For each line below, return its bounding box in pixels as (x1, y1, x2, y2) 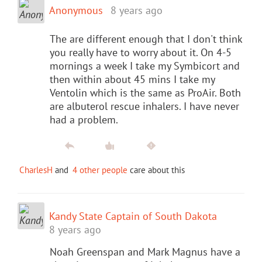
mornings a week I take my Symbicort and (50, 58, 240, 73)
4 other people (73, 164, 127, 175)
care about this (127, 164, 185, 175)
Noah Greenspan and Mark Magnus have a (50, 244, 240, 258)
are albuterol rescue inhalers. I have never (50, 99, 239, 113)
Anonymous (49, 3, 103, 17)
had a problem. (50, 112, 118, 126)
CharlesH (19, 164, 53, 175)
